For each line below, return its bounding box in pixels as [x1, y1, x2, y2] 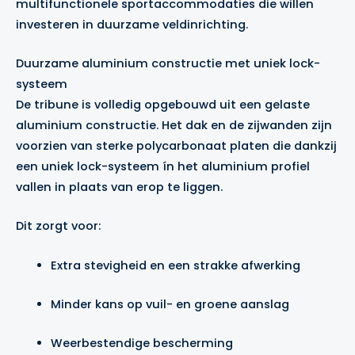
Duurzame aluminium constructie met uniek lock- [16, 55, 320, 71]
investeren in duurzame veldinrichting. [16, 16, 248, 32]
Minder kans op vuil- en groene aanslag [50, 296, 289, 313]
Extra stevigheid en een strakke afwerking [50, 257, 300, 273]
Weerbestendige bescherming [50, 335, 233, 352]
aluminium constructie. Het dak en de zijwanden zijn [16, 117, 332, 133]
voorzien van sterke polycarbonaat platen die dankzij [16, 138, 337, 154]
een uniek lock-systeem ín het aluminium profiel [16, 158, 310, 174]
